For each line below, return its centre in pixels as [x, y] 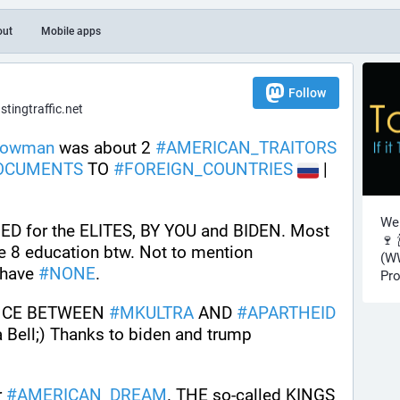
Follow [307, 93]
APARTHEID [292, 312]
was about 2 [105, 148]
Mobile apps [71, 31]
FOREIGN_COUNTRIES [208, 170]
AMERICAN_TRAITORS [251, 148]
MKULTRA [157, 312]
